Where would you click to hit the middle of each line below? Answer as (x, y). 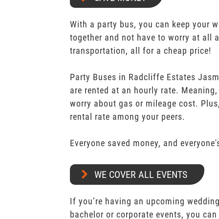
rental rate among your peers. (127, 117)
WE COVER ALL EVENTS (141, 175)
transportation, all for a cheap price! (140, 51)
